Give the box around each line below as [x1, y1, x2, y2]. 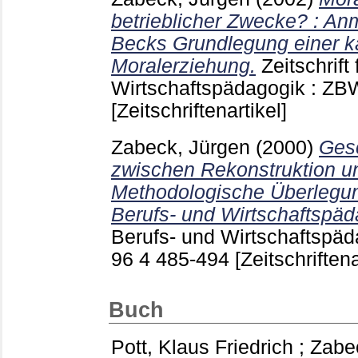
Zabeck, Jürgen [111, 137, 250, 159]
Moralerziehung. [111, 54, 256, 77]
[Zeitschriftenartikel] [111, 99, 287, 121]
